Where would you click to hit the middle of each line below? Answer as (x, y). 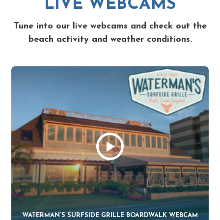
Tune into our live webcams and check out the (110, 26)
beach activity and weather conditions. (110, 39)
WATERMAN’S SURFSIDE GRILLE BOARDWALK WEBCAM (110, 216)
